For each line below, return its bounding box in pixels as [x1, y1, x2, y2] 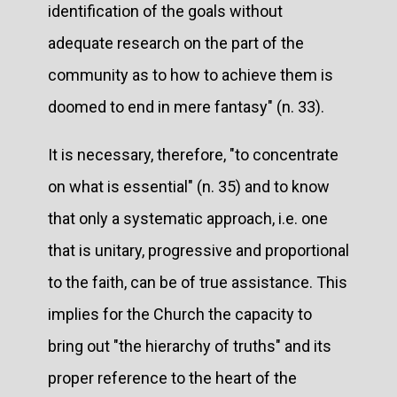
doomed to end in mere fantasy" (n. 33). [48, 97, 324, 116]
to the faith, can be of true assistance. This [48, 272, 347, 292]
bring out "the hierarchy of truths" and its [48, 336, 331, 355]
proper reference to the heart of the [48, 368, 297, 387]
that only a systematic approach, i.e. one [48, 208, 328, 228]
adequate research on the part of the [48, 33, 304, 52]
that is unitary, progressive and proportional [48, 240, 349, 260]
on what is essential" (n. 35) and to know [48, 176, 330, 196]
